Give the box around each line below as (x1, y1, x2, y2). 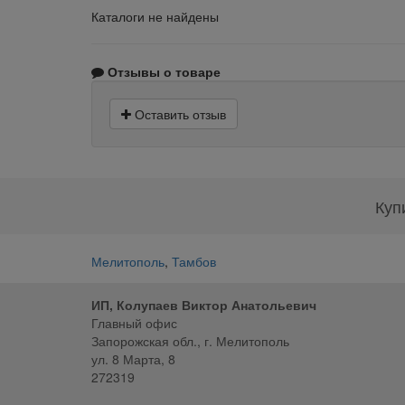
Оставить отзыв (130, 104, 226, 123)
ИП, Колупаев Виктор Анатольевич (90, 296, 316, 315)
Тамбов (171, 252, 216, 271)
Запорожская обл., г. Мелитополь (90, 332, 289, 351)
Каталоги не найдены (90, 6, 219, 25)
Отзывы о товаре (103, 61, 221, 80)
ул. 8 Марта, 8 (90, 350, 175, 369)
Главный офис (90, 314, 177, 333)
